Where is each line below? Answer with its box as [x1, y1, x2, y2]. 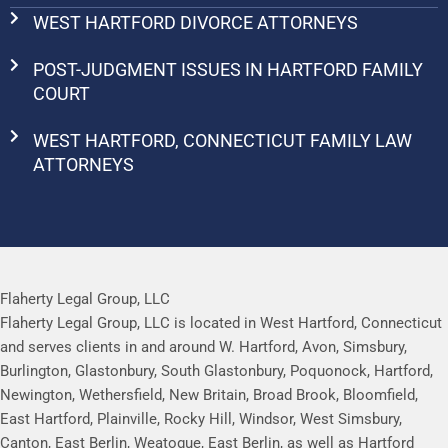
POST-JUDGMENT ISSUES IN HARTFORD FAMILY [32, 58, 423, 80]
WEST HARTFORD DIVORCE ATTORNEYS [32, 11, 358, 33]
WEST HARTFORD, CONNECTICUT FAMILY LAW [32, 129, 412, 151]
